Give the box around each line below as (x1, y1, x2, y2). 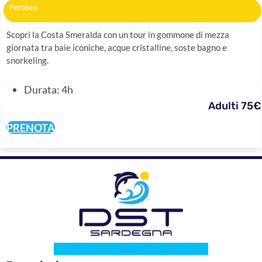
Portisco (9, 3, 38, 12)
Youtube (167, 243, 208, 256)
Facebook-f (54, 243, 111, 256)
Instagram (114, 243, 164, 256)
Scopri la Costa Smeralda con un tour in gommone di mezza (6, 29, 229, 40)
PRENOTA (6, 120, 55, 134)
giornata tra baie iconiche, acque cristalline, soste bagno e (6, 42, 227, 53)
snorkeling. (6, 55, 49, 66)
